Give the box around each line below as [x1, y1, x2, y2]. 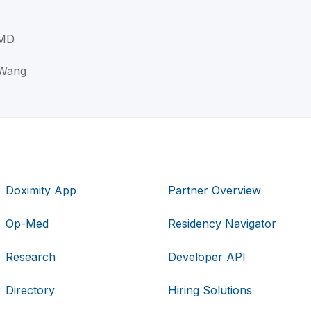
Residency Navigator [167, 217, 276, 231]
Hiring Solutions [167, 283, 252, 298]
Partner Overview [167, 183, 261, 198]
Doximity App [6, 183, 77, 198]
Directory [6, 283, 56, 298]
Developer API [167, 250, 246, 264]
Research [6, 250, 56, 264]
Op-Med [6, 217, 49, 231]
